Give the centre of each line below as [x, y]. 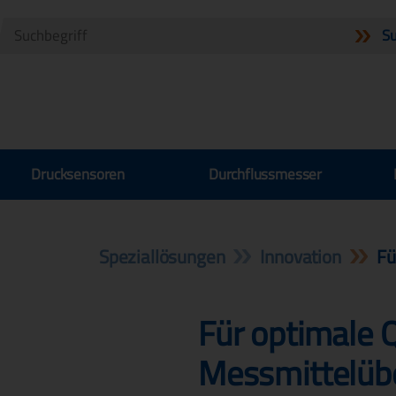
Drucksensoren [78, 174]
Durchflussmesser [265, 174]
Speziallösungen [162, 256]
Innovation [301, 256]
